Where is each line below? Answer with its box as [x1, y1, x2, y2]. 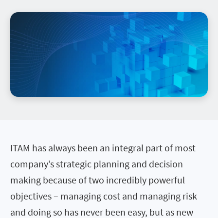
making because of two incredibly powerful [10, 173, 185, 186]
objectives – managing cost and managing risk [10, 189, 197, 202]
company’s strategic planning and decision [10, 157, 183, 170]
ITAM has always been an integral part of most [10, 141, 196, 154]
